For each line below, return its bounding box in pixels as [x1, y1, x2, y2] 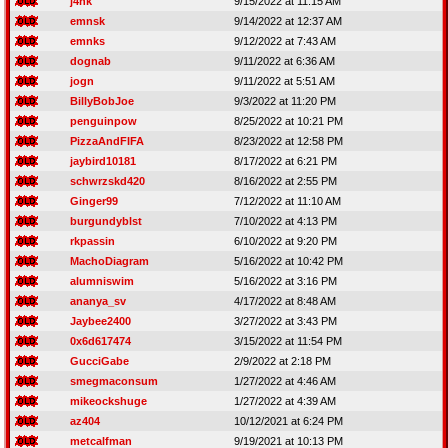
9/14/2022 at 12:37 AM [234, 15, 342, 27]
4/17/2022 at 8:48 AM [234, 295, 336, 307]
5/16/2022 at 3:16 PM [234, 275, 337, 287]
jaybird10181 [70, 155, 136, 167]
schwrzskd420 [70, 175, 145, 187]
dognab [70, 55, 111, 67]
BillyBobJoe [70, 95, 134, 107]
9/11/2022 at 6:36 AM [234, 55, 335, 67]
